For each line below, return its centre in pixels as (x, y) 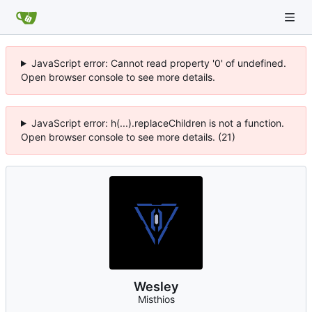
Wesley (156, 287)
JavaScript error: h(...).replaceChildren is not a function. (157, 123)
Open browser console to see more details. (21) (128, 137)
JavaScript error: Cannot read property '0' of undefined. (158, 63)
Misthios (156, 299)
